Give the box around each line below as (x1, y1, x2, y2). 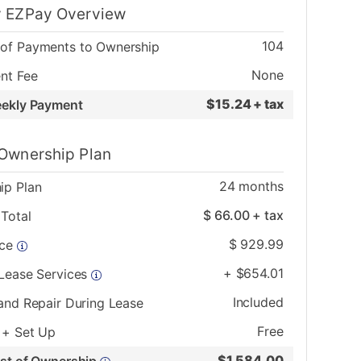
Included (232, 294, 284, 311)
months (234, 178, 284, 195)
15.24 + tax (215, 96, 284, 113)
